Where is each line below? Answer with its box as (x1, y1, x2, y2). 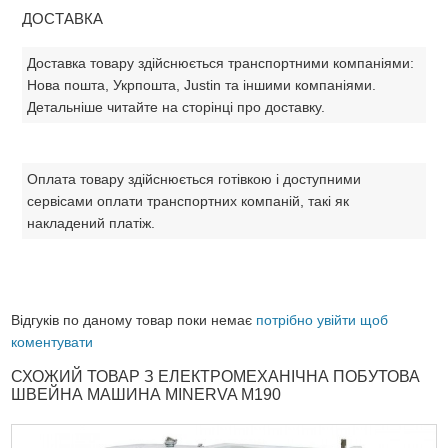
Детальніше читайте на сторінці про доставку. (26, 98, 325, 115)
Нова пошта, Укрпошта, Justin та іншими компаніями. (26, 76, 376, 93)
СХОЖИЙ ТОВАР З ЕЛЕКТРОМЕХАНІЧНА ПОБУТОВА (11, 367, 421, 385)
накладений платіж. (26, 214, 155, 231)
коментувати (11, 333, 94, 350)
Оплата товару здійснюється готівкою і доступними (26, 170, 361, 187)
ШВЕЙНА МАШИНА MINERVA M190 (11, 385, 282, 403)
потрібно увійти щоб (256, 311, 389, 328)
